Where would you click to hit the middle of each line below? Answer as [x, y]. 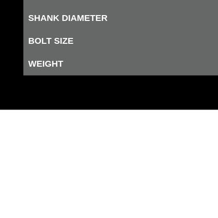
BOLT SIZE [51, 41]
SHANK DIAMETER [68, 18]
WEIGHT [46, 64]
